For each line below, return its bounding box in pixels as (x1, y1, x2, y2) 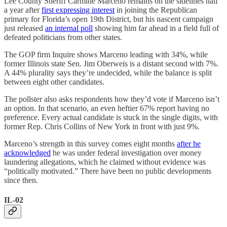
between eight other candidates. (4, 77, 104, 86)
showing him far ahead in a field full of (93, 23, 219, 32)
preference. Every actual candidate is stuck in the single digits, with (4, 112, 218, 122)
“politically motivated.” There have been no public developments (4, 166, 211, 175)
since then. (4, 175, 38, 184)
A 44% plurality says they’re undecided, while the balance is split (4, 68, 212, 77)
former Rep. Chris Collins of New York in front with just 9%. (4, 122, 200, 131)
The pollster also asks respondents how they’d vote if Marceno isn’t (4, 94, 219, 103)
